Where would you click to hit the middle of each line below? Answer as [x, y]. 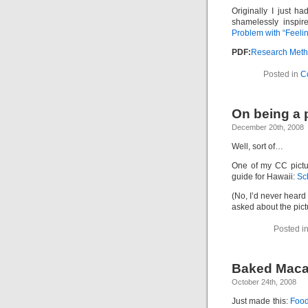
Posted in [282, 74]
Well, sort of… [257, 146]
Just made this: [261, 301]
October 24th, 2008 [264, 282]
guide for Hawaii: [264, 177]
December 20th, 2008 [268, 127]
